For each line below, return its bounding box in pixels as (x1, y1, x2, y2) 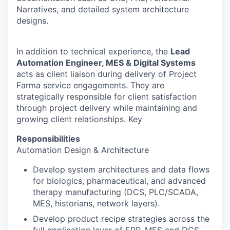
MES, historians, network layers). (33, 198, 160, 208)
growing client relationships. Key (16, 113, 142, 124)
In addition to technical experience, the (16, 46, 170, 56)
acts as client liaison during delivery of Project (16, 68, 197, 79)
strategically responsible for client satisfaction (16, 91, 197, 102)
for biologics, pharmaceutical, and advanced (33, 175, 206, 186)
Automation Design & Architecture (16, 144, 149, 155)
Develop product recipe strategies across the (33, 213, 209, 224)
